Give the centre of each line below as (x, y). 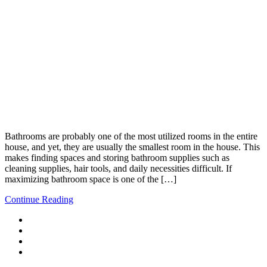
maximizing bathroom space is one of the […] (91, 179)
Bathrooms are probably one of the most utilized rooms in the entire (131, 136)
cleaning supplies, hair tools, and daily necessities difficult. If (118, 168)
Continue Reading (39, 199)
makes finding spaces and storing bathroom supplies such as (117, 157)
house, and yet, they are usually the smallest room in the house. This (132, 147)
